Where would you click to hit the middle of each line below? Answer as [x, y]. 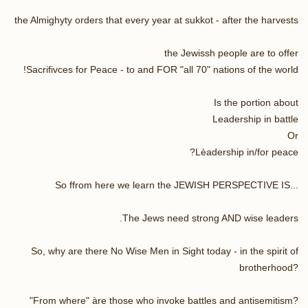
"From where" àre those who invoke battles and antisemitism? [164, 300]
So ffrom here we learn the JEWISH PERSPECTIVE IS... [177, 185]
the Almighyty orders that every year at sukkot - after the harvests [156, 20]
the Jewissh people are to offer [231, 53]
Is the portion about [256, 102]
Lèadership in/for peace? [247, 152]
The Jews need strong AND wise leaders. [210, 218]
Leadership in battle [255, 119]
